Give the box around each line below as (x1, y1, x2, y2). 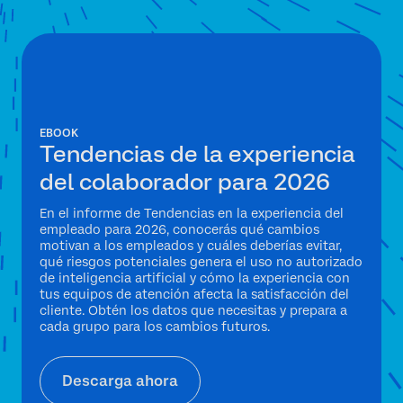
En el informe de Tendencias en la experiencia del (40, 206, 344, 221)
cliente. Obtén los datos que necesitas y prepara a (40, 303, 347, 318)
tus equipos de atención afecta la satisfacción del (40, 287, 349, 302)
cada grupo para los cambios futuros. (40, 319, 270, 335)
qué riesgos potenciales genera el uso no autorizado (40, 255, 363, 270)
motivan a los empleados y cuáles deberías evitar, (40, 238, 342, 254)
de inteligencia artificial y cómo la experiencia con (40, 271, 350, 286)
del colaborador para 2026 (40, 168, 330, 196)
